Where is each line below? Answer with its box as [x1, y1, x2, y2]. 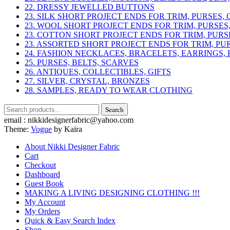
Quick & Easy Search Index [25, 216, 116, 225]
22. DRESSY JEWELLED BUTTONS [25, 2, 155, 11]
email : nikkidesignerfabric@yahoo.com [4, 115, 133, 124]
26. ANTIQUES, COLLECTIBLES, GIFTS [25, 67, 171, 76]
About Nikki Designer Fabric [25, 142, 120, 151]
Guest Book [25, 179, 64, 188]
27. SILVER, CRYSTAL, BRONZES [25, 76, 150, 85]
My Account [25, 197, 65, 206]
